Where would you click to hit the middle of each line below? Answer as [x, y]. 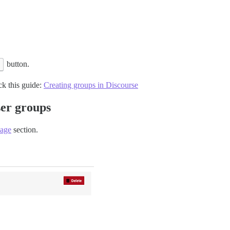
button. [17, 64]
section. [25, 129]
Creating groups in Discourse [91, 85]
